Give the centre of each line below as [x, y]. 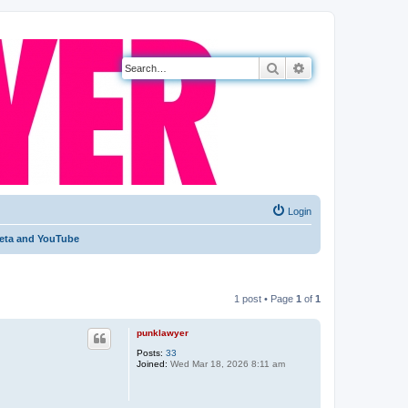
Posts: [150, 353]
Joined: [152, 364]
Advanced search [354, 67]
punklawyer [163, 333]
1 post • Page [265, 299]
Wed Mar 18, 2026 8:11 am [226, 364]
